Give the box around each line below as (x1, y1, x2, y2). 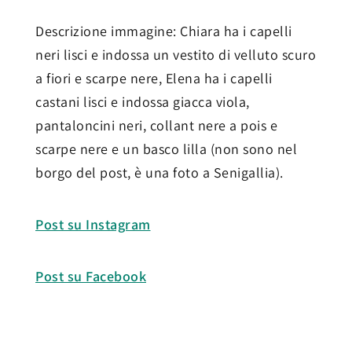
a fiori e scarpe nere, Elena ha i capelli (35, 68, 273, 87)
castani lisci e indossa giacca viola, (35, 92, 250, 111)
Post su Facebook (35, 266, 146, 285)
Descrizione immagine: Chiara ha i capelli (35, 21, 292, 40)
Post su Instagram (35, 214, 151, 233)
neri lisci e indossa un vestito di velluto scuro (35, 45, 316, 64)
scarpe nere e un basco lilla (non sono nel (35, 139, 297, 158)
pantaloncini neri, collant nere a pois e (35, 115, 277, 134)
